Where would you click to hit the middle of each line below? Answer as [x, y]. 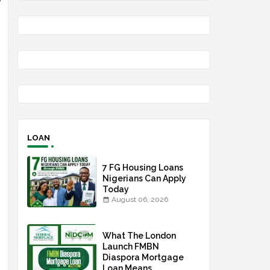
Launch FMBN [130, 246]
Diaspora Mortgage [143, 257]
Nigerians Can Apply [144, 178]
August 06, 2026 [140, 199]
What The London [139, 236]
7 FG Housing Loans [143, 168]
